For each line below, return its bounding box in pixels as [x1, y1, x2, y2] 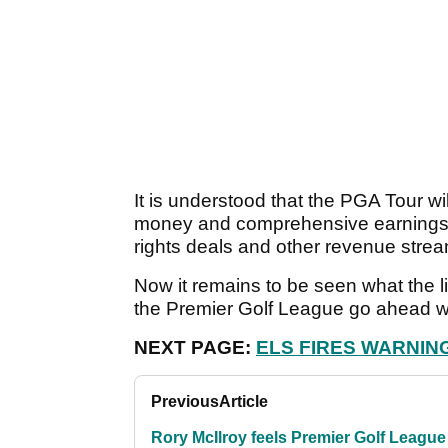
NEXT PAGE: [134, 337, 256, 359]
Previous [151, 393, 219, 411]
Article [219, 393, 268, 411]
